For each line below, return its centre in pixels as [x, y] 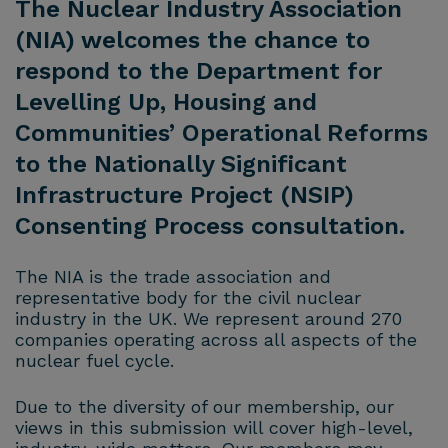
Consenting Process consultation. [210, 225]
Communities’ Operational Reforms [221, 132]
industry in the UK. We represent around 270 [208, 318]
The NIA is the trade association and [173, 276]
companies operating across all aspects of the [216, 339]
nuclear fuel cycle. [94, 360]
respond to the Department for [198, 70]
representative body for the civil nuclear [188, 297]
